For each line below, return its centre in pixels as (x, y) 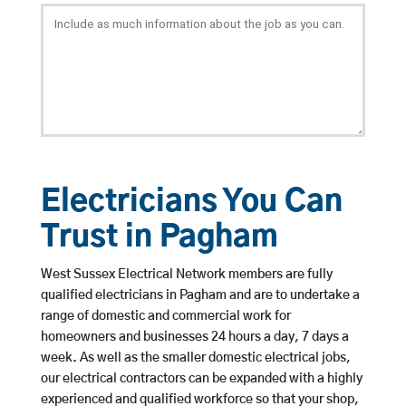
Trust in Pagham (159, 238)
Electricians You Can (191, 203)
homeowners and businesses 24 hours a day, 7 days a (194, 338)
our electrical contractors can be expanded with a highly (201, 379)
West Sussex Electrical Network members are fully (186, 275)
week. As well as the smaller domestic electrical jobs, (195, 358)
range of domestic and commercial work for (165, 317)
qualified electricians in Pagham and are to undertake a (200, 296)
